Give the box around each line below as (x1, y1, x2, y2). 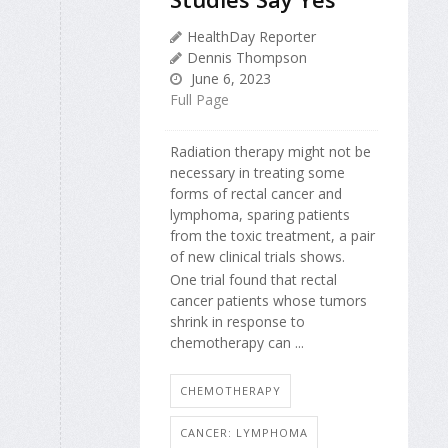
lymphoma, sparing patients (170, 205, 350, 225)
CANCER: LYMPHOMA (180, 425, 308, 441)
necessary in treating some (170, 163, 345, 183)
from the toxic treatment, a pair (170, 226, 375, 246)
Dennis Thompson (187, 48, 307, 68)
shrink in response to (170, 311, 305, 331)
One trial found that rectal (170, 269, 337, 289)
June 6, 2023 (187, 69, 271, 89)
